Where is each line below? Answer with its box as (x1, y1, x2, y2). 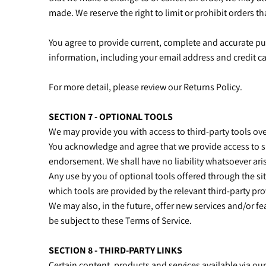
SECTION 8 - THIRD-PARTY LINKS (49, 244, 182, 256)
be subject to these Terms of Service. (49, 214, 194, 227)
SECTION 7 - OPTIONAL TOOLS (49, 110, 173, 123)
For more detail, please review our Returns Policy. (49, 81, 244, 93)
